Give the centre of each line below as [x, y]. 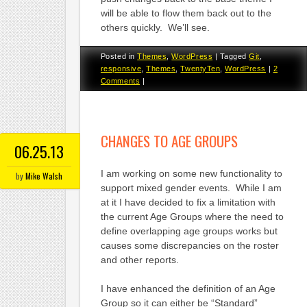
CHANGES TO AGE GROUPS [169, 141]
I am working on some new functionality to [191, 174]
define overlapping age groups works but [189, 231]
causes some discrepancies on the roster [189, 246]
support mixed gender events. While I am [191, 188]
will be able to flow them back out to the [186, 13]
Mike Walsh [44, 175]
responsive [121, 68]
